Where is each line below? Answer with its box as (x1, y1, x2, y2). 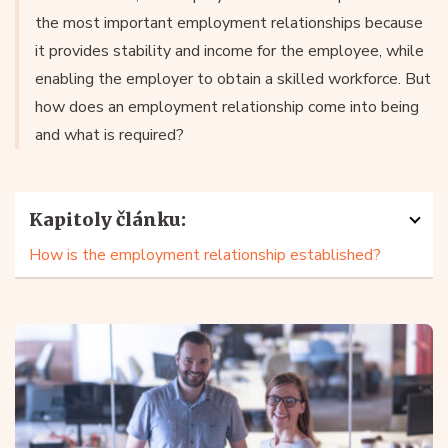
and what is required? (35, 124, 184, 146)
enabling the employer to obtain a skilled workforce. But (35, 68, 431, 90)
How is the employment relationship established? (29, 244, 381, 266)
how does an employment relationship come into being (35, 96, 419, 118)
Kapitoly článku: (29, 208, 186, 231)
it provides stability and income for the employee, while (35, 40, 424, 62)
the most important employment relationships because (35, 12, 423, 34)
